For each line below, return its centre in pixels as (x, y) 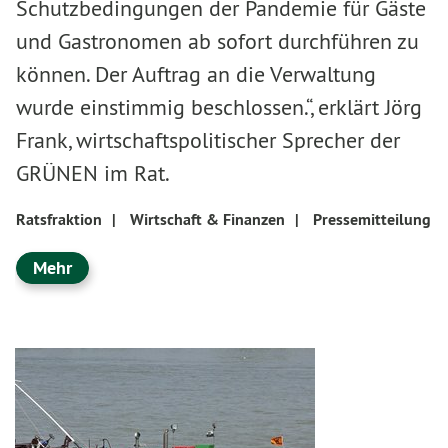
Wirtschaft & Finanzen (207, 219)
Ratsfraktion (59, 219)
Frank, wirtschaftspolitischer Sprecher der (208, 140)
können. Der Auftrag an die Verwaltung (196, 74)
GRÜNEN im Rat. (93, 173)
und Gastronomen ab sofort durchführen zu (217, 41)
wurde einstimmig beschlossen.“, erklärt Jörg (219, 107)
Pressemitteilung (372, 219)
